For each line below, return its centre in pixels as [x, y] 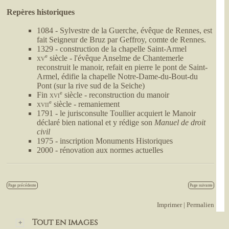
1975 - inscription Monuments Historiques [105, 141]
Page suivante [201, 186]
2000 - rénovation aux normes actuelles [100, 150]
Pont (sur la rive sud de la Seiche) [90, 86]
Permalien [200, 205]
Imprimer [169, 205]
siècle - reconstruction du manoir [116, 95]
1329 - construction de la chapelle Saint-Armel [111, 49]
